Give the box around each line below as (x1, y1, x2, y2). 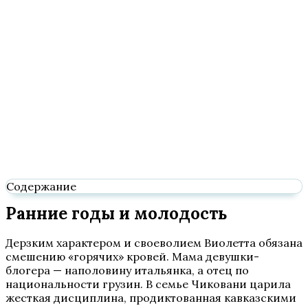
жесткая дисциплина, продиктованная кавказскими (5, 291, 296, 305)
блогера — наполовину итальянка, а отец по (5, 263, 249, 278)
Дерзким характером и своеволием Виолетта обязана (5, 236, 302, 250)
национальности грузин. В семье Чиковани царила (5, 277, 291, 291)
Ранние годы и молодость (5, 203, 228, 225)
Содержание (6, 179, 76, 194)
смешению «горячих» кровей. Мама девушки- (5, 250, 259, 264)
